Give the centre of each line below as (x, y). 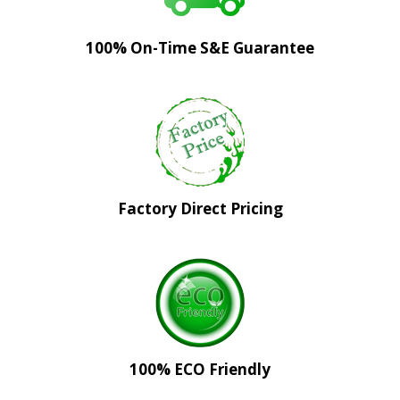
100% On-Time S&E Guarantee (200, 48)
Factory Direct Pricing (200, 209)
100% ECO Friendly (200, 370)
